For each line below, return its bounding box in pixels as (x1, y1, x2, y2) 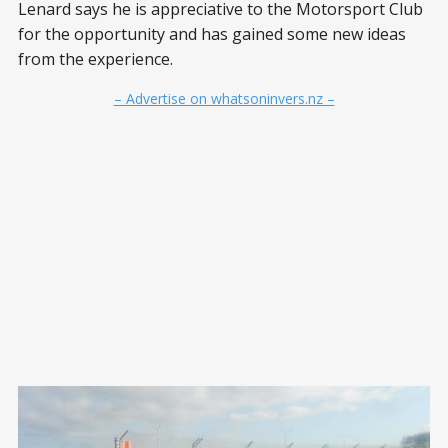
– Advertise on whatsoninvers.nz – (113, 88, 335, 108)
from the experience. (18, 47, 173, 70)
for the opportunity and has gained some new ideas (18, 22, 406, 45)
